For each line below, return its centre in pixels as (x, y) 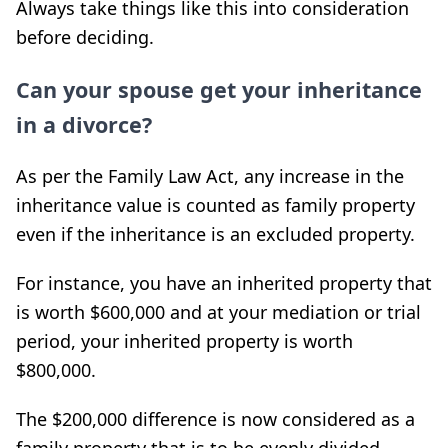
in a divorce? (84, 124)
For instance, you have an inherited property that (224, 282)
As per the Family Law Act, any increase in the (210, 175)
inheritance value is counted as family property (215, 204)
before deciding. (85, 36)
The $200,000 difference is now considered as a (215, 418)
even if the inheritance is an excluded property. (215, 233)
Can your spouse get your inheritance (219, 89)
